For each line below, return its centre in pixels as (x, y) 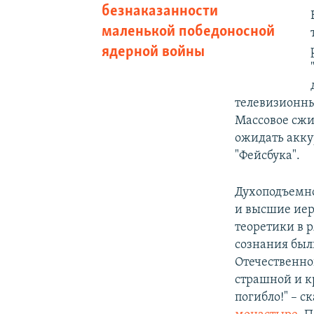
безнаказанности (159, 11)
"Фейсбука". (268, 156)
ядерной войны (153, 52)
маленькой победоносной (188, 32)
